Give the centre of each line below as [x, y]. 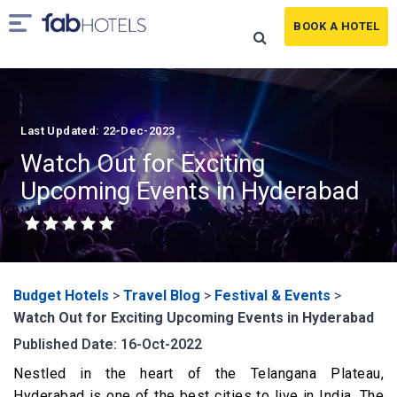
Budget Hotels [61, 296]
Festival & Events [272, 296]
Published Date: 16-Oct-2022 [108, 344]
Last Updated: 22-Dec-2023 [98, 131]
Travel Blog [162, 296]
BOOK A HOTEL [336, 26]
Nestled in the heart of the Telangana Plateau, [198, 374]
